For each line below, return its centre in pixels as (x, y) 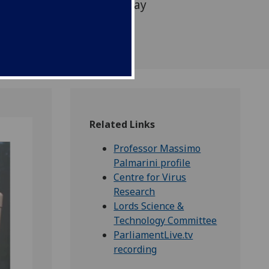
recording (135, 249)
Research (134, 192)
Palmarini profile (152, 163)
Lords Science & (149, 206)
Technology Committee (165, 221)
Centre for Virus (150, 177)
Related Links (122, 125)
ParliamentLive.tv (153, 235)
